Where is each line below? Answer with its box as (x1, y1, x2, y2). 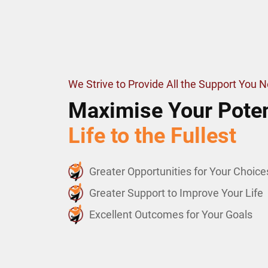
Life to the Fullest (68, 123, 236, 149)
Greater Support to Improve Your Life (89, 187, 263, 200)
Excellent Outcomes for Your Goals (89, 208, 252, 221)
